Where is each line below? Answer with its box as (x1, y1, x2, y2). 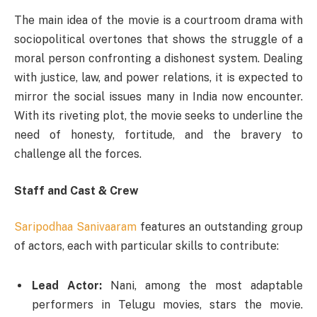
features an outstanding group (137, 220, 303, 234)
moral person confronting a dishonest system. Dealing (14, 52, 303, 66)
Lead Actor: (32, 278, 110, 292)
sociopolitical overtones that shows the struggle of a (14, 33, 303, 47)
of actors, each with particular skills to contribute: (14, 239, 279, 253)
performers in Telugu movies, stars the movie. (32, 297, 303, 311)
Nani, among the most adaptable (110, 278, 303, 292)
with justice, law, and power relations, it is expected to (14, 71, 303, 85)
